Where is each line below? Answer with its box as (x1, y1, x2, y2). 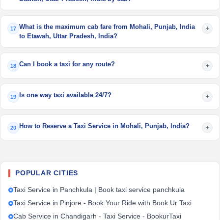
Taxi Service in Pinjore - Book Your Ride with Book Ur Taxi (13, 199, 192, 207)
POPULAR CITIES (15, 169, 79, 177)
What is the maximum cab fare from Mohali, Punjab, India (19, 23, 195, 30)
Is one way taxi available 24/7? (19, 91, 111, 99)
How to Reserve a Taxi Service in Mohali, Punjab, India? (19, 122, 190, 130)
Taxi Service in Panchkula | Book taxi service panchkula (13, 186, 185, 193)
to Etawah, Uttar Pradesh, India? (19, 32, 117, 40)
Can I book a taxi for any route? (19, 60, 115, 68)
